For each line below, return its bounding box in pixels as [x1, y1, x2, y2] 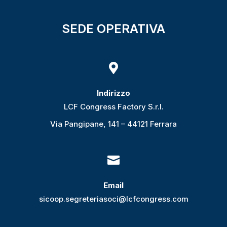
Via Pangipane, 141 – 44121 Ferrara [50, 119, 177, 129]
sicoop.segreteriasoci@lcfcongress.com [39, 194, 188, 204]
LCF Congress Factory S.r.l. [63, 102, 164, 112]
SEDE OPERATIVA [62, 21, 165, 36]
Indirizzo [97, 88, 130, 98]
